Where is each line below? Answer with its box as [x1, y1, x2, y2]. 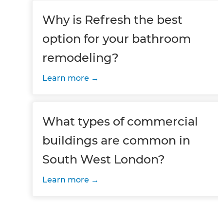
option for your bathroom [42, 32, 191, 46]
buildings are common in [42, 133, 191, 147]
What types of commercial [42, 114, 199, 128]
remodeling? [42, 51, 119, 65]
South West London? [42, 152, 165, 166]
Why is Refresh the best [42, 13, 183, 27]
